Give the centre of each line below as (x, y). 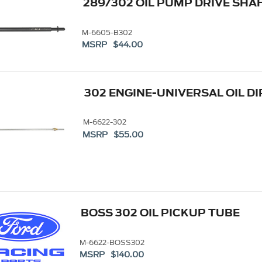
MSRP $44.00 (112, 45)
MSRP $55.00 (113, 135)
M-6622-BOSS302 (112, 242)
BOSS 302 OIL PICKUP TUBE (161, 213)
